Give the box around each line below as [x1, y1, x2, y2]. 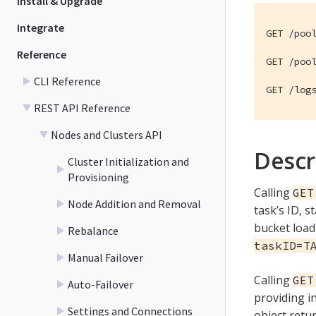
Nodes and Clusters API [51, 127, 162, 142]
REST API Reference [34, 100, 130, 115]
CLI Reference [34, 73, 101, 88]
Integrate [17, 20, 64, 35]
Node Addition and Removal [68, 196, 201, 211]
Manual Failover [68, 250, 143, 265]
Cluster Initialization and [68, 154, 189, 169]
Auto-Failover [68, 276, 133, 291]
